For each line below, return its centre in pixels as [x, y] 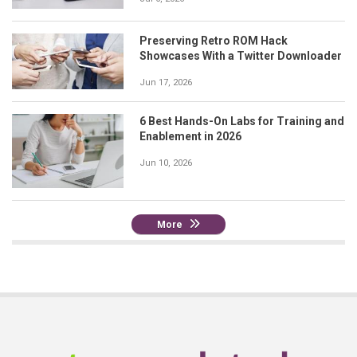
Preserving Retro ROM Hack [214, 41]
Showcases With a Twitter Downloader [241, 56]
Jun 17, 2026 [166, 83]
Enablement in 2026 [190, 137]
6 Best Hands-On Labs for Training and [242, 122]
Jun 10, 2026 [166, 163]
